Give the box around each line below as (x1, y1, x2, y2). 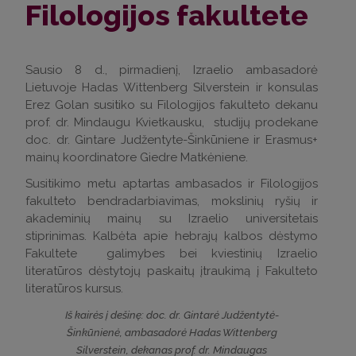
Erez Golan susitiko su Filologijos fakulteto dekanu (25, 97, 318, 112)
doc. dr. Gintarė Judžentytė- (145, 308, 279, 321)
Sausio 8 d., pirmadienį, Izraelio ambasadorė (25, 62, 318, 77)
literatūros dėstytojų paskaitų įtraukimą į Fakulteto (25, 263, 318, 278)
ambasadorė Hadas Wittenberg (124, 325, 277, 339)
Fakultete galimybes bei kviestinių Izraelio (25, 246, 318, 261)
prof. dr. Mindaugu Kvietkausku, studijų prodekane (25, 114, 318, 130)
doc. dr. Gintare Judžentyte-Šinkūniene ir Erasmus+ (25, 132, 318, 147)
